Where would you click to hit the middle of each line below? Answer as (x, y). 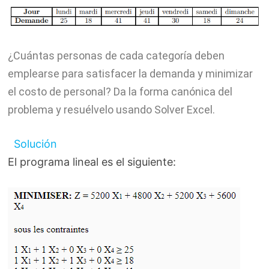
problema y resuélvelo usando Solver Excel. (111, 109)
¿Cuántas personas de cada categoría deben (116, 55)
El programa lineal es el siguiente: (92, 162)
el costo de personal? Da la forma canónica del (120, 91)
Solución (35, 144)
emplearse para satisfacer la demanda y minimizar (130, 73)
